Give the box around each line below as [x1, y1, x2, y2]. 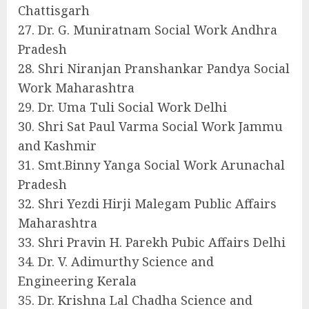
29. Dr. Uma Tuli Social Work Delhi [18, 99, 227, 116]
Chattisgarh [18, 2, 90, 19]
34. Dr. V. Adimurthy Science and [18, 253, 214, 270]
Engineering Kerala [18, 272, 137, 290]
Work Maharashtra [18, 79, 134, 97]
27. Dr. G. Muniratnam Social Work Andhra [18, 21, 277, 39]
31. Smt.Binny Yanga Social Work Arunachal [18, 157, 285, 174]
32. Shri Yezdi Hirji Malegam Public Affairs [18, 195, 277, 212]
